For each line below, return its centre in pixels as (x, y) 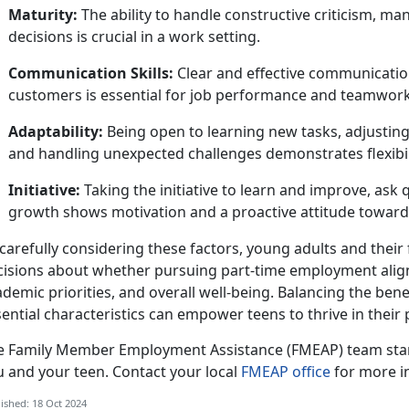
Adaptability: (56, 132)
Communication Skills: (91, 73)
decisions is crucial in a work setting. (134, 37)
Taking (109, 190)
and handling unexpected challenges (137, 154)
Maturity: (43, 15)
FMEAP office (286, 372)
